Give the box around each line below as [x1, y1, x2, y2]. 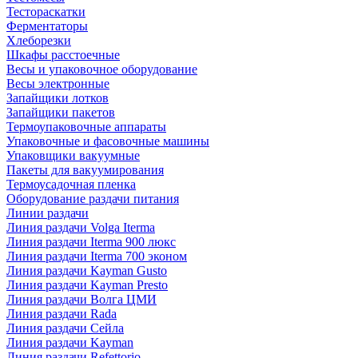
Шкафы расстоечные [6, 48, 120, 62]
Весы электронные [6, 77, 109, 90]
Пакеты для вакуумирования [6, 163, 164, 177]
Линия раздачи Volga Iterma [6, 221, 155, 234]
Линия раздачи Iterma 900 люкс [6, 235, 176, 249]
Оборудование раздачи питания [6, 192, 179, 205]
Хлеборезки [6, 34, 71, 47]
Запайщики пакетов [6, 105, 115, 119]
